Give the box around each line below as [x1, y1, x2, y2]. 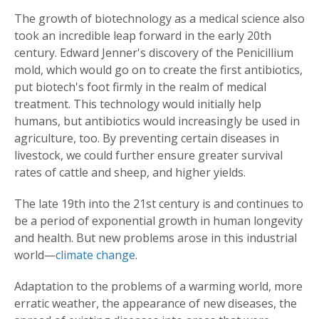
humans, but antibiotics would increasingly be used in [14, 113, 300, 130]
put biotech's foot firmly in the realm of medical [14, 79, 266, 95]
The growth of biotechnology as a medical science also [14, 11, 305, 27]
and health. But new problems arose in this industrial [14, 230, 297, 246]
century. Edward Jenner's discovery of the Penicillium [14, 45, 293, 61]
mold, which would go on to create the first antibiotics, [14, 62, 303, 78]
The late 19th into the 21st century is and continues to [14, 196, 303, 212]
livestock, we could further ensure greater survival [14, 147, 283, 164]
